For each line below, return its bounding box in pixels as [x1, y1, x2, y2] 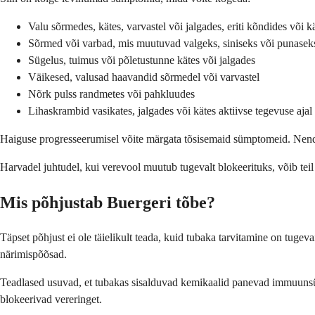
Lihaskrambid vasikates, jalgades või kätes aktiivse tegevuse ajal [28, 104, 312, 117]
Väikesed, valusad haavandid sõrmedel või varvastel [28, 70, 259, 83]
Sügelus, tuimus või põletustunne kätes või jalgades [28, 53, 255, 66]
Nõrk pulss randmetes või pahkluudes [28, 87, 195, 100]
